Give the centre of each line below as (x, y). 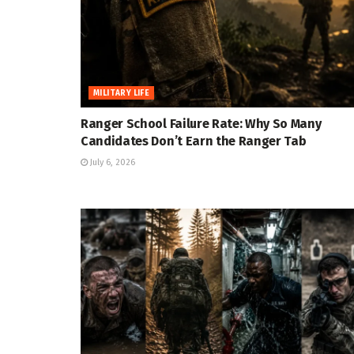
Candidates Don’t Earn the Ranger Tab (194, 141)
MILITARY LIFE (122, 94)
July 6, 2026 (111, 163)
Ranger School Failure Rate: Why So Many (201, 124)
